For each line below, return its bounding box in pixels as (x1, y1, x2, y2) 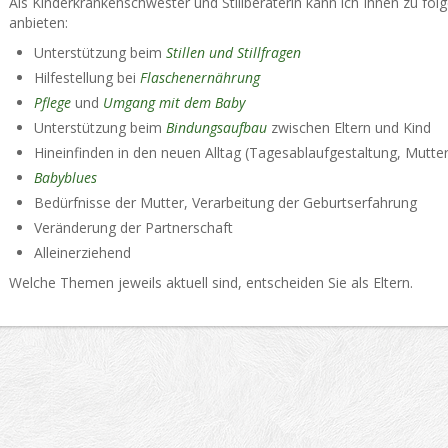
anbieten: (8, 13, 68, 32)
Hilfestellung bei (33, 68, 140, 87)
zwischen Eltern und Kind (270, 118, 431, 137)
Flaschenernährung (139, 68, 260, 87)
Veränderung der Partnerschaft (33, 218, 233, 237)
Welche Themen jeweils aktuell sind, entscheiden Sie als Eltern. (8, 273, 413, 292)
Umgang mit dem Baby (102, 93, 245, 112)
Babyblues (33, 168, 97, 187)
